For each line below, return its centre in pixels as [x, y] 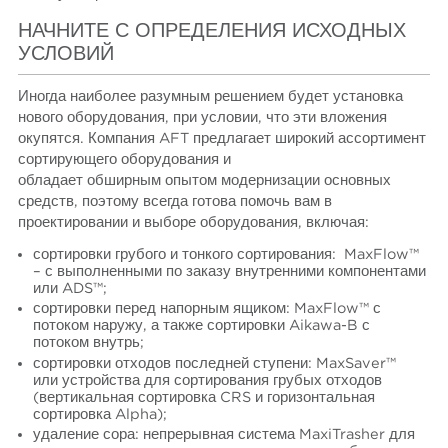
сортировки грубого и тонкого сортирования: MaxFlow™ [225, 255]
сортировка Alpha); [101, 414]
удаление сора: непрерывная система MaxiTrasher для [223, 434]
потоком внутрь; [88, 343]
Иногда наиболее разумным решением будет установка [211, 96]
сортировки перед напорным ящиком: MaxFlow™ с [206, 309]
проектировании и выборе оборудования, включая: [194, 222]
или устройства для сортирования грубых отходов [207, 380]
